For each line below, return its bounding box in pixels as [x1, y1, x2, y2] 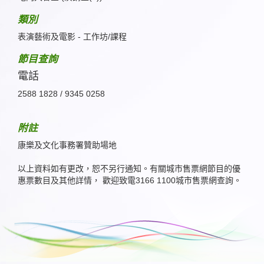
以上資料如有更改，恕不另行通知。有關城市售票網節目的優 [18, 164, 240, 173]
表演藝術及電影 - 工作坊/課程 [18, 32, 127, 41]
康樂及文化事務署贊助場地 [18, 140, 117, 150]
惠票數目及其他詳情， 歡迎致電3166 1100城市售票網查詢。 [18, 176, 242, 185]
